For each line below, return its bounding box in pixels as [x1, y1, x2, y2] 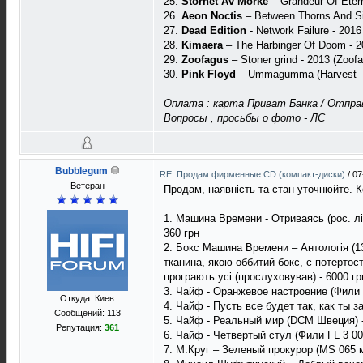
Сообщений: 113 [53, 308, 121, 318]
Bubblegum [54, 165, 108, 177]
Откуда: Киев [60, 293, 114, 303]
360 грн [164, 227, 199, 239]
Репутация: [55, 322, 105, 332]
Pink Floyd [181, 68, 239, 80]
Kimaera [181, 39, 223, 51]
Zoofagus [181, 53, 228, 66]
